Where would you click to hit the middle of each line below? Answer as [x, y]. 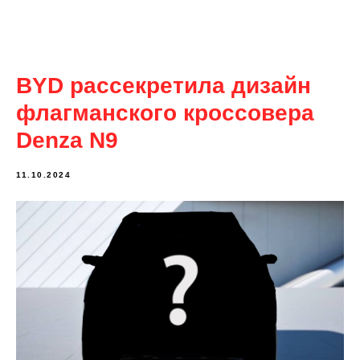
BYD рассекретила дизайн [164, 86]
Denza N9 [67, 141]
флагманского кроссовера [165, 113]
